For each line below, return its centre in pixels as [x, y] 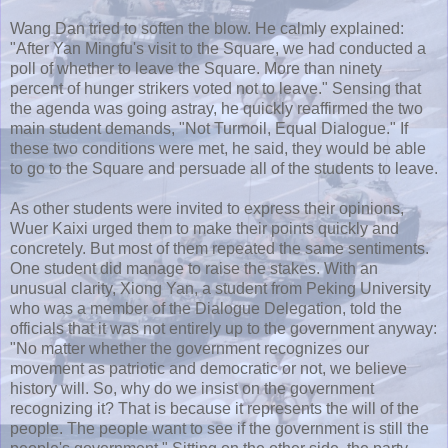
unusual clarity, [65, 288]
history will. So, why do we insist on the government [192, 388]
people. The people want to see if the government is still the [219, 428]
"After [31, 48]
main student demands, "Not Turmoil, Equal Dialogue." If [209, 128]
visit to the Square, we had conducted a [285, 48]
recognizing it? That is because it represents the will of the [214, 408]
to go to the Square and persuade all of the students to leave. [224, 168]
